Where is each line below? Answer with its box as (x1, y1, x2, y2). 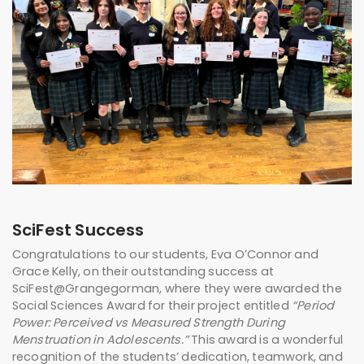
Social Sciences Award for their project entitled (12, 297, 292, 314)
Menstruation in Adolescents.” (12, 331, 192, 348)
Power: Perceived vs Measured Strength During (12, 314, 285, 331)
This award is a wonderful (191, 331, 344, 348)
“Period (292, 297, 335, 314)
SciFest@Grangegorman (12, 279, 160, 297)
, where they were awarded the (159, 279, 342, 297)
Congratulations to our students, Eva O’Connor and (12, 245, 318, 262)
